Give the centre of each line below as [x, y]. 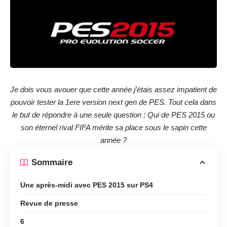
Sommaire [52, 163]
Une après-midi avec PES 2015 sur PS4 [87, 185]
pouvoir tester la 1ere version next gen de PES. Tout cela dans [113, 102]
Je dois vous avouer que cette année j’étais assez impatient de [113, 89]
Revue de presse [49, 203]
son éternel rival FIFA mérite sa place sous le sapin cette [113, 127]
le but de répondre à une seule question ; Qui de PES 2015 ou [113, 115]
